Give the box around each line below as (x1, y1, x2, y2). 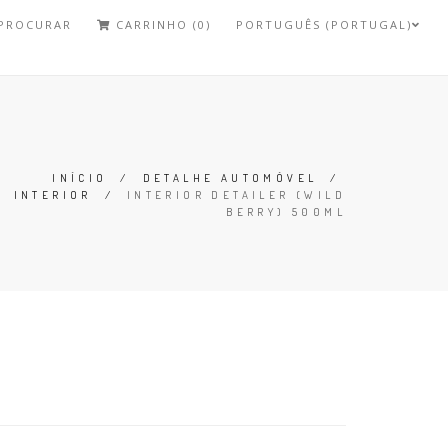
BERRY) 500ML (226, 205, 346, 219)
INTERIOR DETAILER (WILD (126, 188, 346, 202)
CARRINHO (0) (111, 17, 212, 32)
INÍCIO (52, 171, 108, 185)
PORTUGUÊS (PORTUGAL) (236, 17, 413, 32)
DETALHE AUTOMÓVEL (142, 171, 318, 185)
